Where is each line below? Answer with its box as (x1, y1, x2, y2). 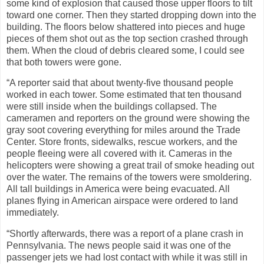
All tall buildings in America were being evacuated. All (6, 184, 230, 194)
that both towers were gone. (6, 57, 121, 67)
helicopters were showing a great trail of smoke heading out (6, 160, 254, 171)
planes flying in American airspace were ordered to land (6, 196, 238, 206)
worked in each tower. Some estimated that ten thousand (6, 90, 242, 100)
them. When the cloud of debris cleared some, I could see (6, 45, 245, 55)
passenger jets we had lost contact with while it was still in (6, 252, 247, 263)
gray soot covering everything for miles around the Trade (6, 125, 240, 136)
